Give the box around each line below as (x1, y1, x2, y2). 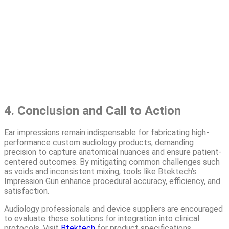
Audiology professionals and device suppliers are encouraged (4, 204, 223, 214)
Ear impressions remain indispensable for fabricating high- (4, 128, 209, 138)
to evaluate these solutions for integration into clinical (4, 214, 199, 224)
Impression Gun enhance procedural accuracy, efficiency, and (4, 176, 220, 187)
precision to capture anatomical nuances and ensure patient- (4, 147, 222, 157)
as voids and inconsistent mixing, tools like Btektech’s (4, 167, 197, 177)
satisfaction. (4, 186, 49, 196)
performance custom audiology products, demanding (4, 138, 194, 148)
